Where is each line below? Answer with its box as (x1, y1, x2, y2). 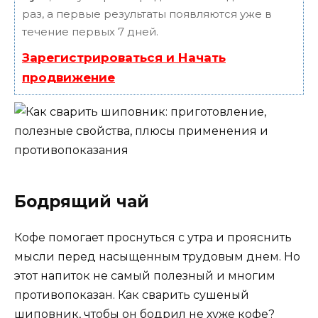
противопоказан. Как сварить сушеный (14, 287, 249, 302)
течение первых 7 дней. (22, 24, 158, 38)
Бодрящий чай (14, 191, 149, 212)
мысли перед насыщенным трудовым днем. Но (14, 249, 300, 263)
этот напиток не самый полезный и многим (14, 268, 275, 283)
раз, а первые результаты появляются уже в (22, 6, 272, 21)
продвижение (22, 70, 115, 84)
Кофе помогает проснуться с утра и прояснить (14, 230, 292, 244)
